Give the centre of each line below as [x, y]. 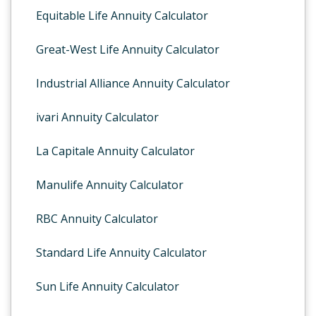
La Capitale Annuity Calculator [115, 151]
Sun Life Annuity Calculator [108, 286]
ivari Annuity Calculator [97, 117]
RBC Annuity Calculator [97, 219]
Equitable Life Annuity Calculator [122, 16]
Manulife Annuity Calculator [110, 185]
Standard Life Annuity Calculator [121, 253]
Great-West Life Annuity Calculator [128, 49]
